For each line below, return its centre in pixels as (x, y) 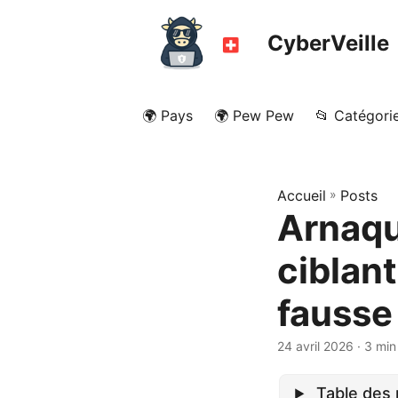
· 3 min (375, 346)
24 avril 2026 (315, 346)
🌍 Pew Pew (254, 115)
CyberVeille (329, 43)
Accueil (302, 195)
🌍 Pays (167, 115)
